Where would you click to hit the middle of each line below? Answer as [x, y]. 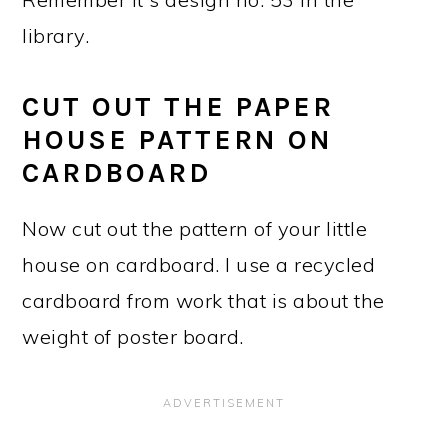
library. [56, 35]
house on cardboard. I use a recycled [199, 264]
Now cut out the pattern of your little [195, 228]
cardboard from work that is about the [203, 300]
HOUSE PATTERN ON [178, 139]
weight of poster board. [133, 336]
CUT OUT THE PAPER [178, 106]
